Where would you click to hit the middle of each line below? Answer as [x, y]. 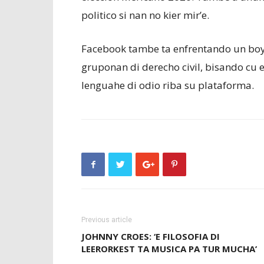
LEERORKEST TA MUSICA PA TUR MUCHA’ [169, 249]
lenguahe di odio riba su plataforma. [168, 85]
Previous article [107, 220]
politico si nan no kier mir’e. [145, 15]
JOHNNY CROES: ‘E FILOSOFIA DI [151, 236]
